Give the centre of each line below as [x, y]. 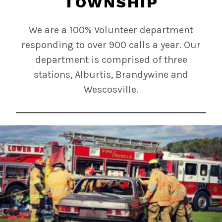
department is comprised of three [111, 59]
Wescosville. [111, 89]
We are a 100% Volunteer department [111, 30]
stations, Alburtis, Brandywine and [111, 74]
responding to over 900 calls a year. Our [111, 45]
